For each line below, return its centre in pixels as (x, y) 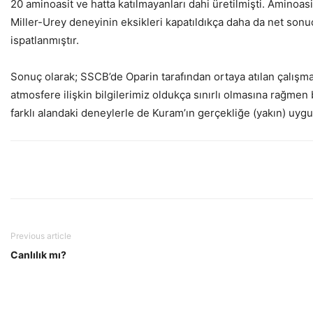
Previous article (41, 236)
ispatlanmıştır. (45, 40)
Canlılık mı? (38, 255)
